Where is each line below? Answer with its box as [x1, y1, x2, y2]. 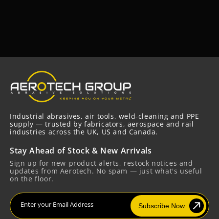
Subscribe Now [138, 202, 185, 210]
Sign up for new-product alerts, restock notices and [10, 158, 193, 168]
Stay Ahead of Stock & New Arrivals [10, 145, 152, 156]
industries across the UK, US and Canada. [10, 127, 158, 137]
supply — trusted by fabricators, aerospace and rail [10, 119, 194, 129]
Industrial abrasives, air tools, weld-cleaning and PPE [10, 111, 199, 121]
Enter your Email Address [21, 200, 93, 209]
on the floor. [10, 174, 54, 184]
